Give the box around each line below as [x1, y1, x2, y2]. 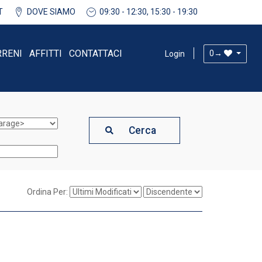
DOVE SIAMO [26, 7, 75, 16]
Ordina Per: [27, 187, 68, 196]
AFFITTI [29, 48, 62, 59]
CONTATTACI [68, 48, 122, 59]
